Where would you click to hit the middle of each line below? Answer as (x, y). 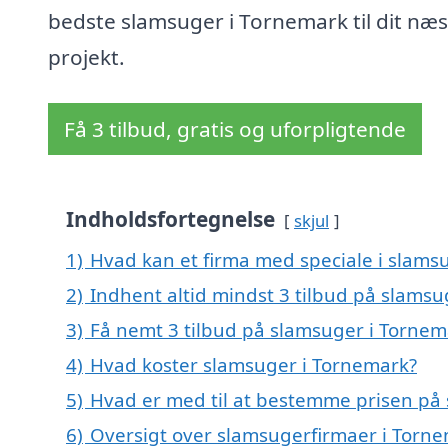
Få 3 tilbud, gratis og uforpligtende (235, 129)
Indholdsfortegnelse (170, 219)
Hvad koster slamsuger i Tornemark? (253, 365)
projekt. (86, 57)
